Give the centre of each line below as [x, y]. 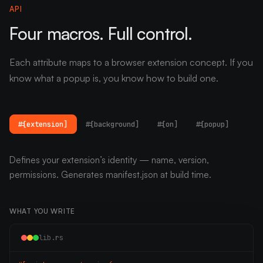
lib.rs [51, 237]
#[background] [113, 124]
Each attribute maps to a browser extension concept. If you [131, 62]
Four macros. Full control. [101, 33]
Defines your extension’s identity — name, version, [109, 160]
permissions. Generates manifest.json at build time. [110, 175]
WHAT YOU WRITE [43, 211]
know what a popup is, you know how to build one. [114, 78]
